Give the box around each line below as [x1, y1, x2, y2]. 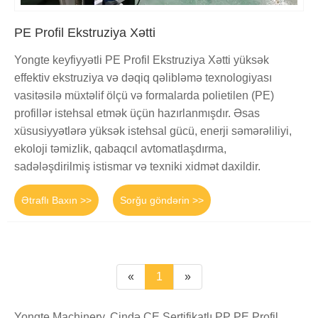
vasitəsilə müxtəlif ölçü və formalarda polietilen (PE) [14, 89, 274, 102]
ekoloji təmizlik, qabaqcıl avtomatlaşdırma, [14, 143, 226, 155]
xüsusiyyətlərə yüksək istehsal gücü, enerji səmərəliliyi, [14, 125, 292, 138]
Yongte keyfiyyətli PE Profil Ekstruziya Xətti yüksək [14, 54, 269, 67]
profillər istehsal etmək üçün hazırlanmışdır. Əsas [14, 107, 260, 120]
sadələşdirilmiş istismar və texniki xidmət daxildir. [14, 160, 261, 173]
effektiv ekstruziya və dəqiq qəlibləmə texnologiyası [14, 72, 272, 84]
